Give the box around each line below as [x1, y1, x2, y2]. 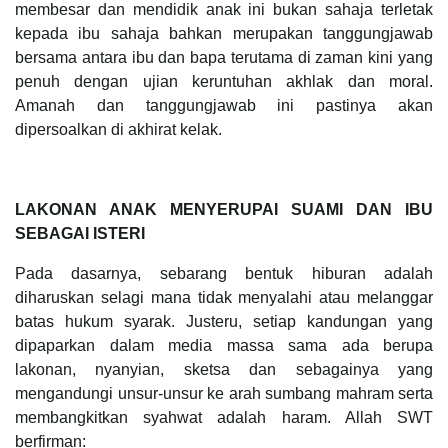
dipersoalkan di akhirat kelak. [15, 120, 222, 138]
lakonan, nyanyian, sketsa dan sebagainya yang [15, 360, 433, 378]
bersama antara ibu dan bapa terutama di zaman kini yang [15, 48, 433, 66]
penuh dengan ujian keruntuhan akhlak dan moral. [15, 72, 433, 90]
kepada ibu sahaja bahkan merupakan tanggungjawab [15, 24, 433, 42]
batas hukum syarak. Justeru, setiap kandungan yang [15, 312, 433, 330]
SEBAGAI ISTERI [15, 224, 145, 242]
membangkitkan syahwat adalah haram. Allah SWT [15, 408, 433, 426]
